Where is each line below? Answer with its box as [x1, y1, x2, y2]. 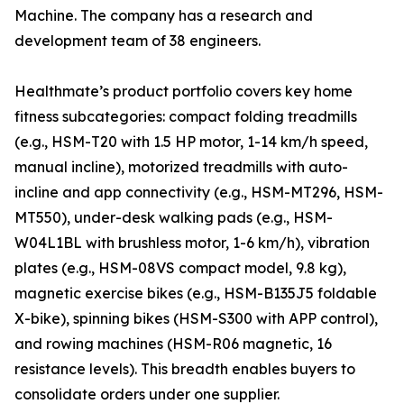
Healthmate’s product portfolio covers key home [14, 82, 353, 101]
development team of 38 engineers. [14, 32, 261, 50]
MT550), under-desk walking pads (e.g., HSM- [14, 208, 333, 227]
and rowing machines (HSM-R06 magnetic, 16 [14, 335, 332, 353]
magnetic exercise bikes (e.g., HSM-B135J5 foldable [14, 284, 377, 303]
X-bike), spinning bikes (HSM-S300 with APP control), [14, 309, 378, 328]
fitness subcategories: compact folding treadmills [14, 107, 357, 126]
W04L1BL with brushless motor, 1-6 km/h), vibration [14, 234, 370, 252]
